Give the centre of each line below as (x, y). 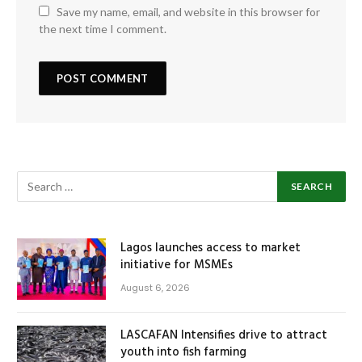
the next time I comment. (103, 28)
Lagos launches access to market (210, 248)
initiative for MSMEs (177, 265)
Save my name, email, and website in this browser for (188, 11)
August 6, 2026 (155, 287)
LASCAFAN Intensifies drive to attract (224, 335)
